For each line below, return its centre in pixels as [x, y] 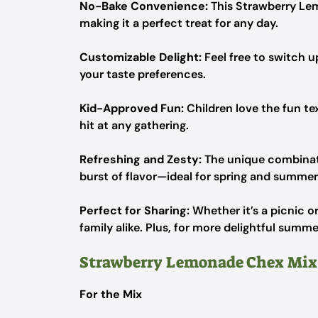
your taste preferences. [143, 74]
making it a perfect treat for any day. [179, 23]
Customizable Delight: [141, 57]
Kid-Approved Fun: [132, 108]
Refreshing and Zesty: [141, 159]
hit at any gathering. [134, 125]
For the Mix [111, 294]
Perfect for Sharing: [135, 210]
